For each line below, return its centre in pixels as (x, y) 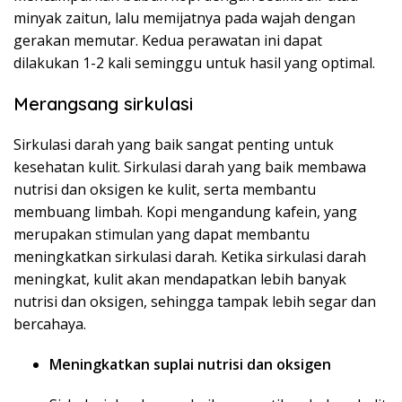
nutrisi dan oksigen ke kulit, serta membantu (165, 189)
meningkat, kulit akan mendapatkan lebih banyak (180, 279)
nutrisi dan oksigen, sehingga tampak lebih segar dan (195, 301)
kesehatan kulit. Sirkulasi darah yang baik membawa (190, 167)
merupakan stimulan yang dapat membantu (162, 234)
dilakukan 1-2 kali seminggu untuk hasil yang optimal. (194, 63)
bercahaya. (50, 324)
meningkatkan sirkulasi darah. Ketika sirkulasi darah (190, 257)
